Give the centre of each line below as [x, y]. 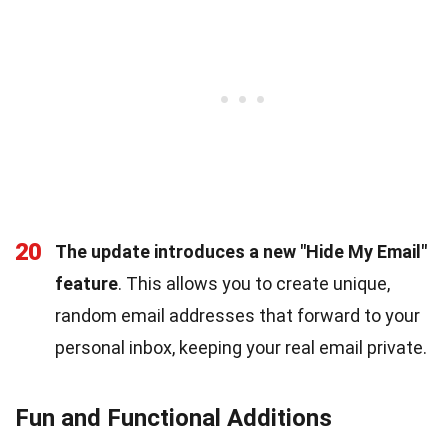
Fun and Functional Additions [173, 417]
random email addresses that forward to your [237, 315]
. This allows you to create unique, [254, 283]
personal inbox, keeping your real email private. [241, 347]
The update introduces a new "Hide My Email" [241, 251]
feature [86, 283]
